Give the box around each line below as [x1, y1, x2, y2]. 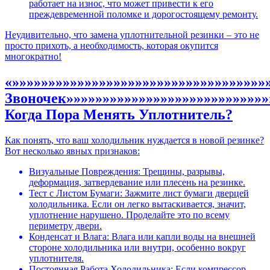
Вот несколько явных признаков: [5, 146, 140, 157]
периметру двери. [29, 221, 102, 231]
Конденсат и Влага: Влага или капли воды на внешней [29, 231, 256, 242]
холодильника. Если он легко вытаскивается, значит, [29, 199, 246, 210]
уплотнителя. [29, 253, 84, 264]
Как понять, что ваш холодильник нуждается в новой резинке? [5, 135, 264, 146]
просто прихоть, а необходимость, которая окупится [5, 40, 218, 51]
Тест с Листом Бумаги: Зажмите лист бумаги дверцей [29, 188, 249, 199]
